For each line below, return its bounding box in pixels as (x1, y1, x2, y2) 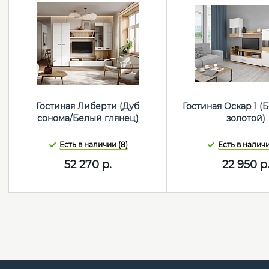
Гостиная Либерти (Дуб (36, 101, 140, 112)
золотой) (226, 113, 265, 124)
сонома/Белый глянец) (37, 113, 139, 124)
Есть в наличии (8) (59, 140, 128, 150)
